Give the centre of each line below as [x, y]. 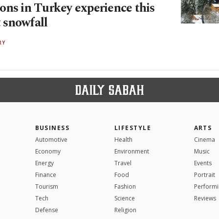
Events [203, 163]
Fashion [125, 186]
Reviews [205, 198]
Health [123, 139]
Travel [123, 163]
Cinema [204, 139]
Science [125, 198]
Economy [48, 151]
